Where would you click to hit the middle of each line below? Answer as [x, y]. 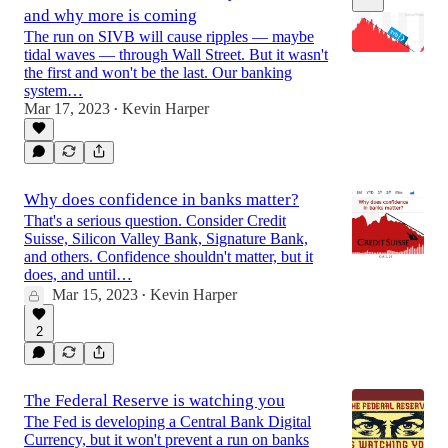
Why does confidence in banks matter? [161, 199]
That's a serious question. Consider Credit [155, 220]
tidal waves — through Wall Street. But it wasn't [176, 54]
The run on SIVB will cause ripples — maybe [169, 36]
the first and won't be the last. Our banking [158, 72]
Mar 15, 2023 [95, 294]
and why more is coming [110, 15]
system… [53, 90]
